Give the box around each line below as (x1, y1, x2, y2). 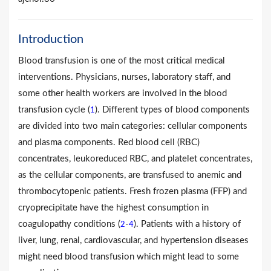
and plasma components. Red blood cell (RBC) (18, 137, 200, 147)
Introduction (18, 33, 83, 45)
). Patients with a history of (134, 219, 241, 229)
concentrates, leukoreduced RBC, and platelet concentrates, (18, 154, 252, 163)
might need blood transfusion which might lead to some (18, 252, 239, 261)
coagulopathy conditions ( (18, 219, 120, 229)
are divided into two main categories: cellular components (18, 121, 247, 131)
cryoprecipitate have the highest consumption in (18, 203, 209, 212)
